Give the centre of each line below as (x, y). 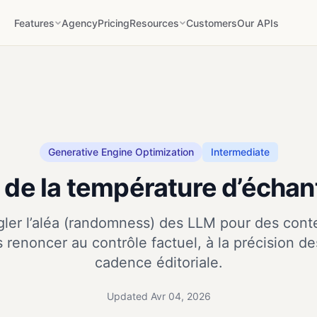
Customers (211, 23)
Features (34, 23)
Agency (79, 23)
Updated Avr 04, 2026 (158, 296)
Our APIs (258, 23)
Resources (154, 23)
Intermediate (240, 152)
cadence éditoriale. (158, 263)
